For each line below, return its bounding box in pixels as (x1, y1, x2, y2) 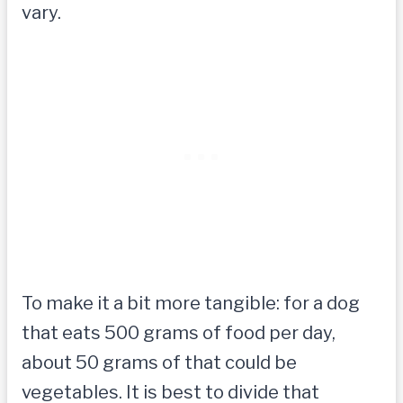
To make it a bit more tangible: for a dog (22, 292, 360, 315)
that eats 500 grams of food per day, (22, 322, 336, 345)
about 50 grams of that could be (22, 352, 297, 374)
